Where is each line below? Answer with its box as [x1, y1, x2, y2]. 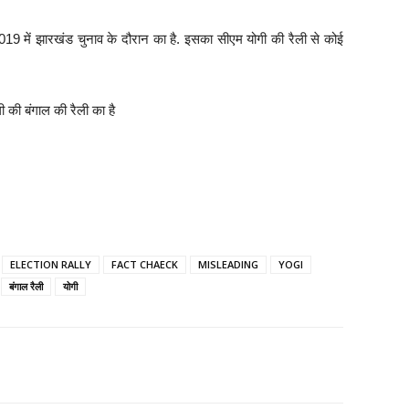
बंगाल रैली [9, 279, 43, 293]
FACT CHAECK [111, 257, 178, 271]
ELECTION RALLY [10, 257, 91, 271]
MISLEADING [198, 257, 258, 271]
